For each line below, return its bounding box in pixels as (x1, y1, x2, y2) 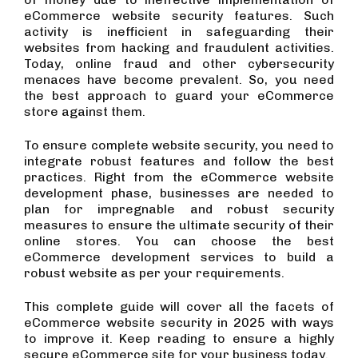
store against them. (24, 104, 145, 119)
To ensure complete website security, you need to (24, 137, 334, 153)
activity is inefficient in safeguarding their (24, 24, 334, 39)
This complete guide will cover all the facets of (24, 299, 334, 314)
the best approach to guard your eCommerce (24, 88, 334, 103)
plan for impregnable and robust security (24, 201, 334, 217)
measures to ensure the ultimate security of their (24, 217, 334, 233)
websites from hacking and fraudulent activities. (24, 40, 334, 55)
